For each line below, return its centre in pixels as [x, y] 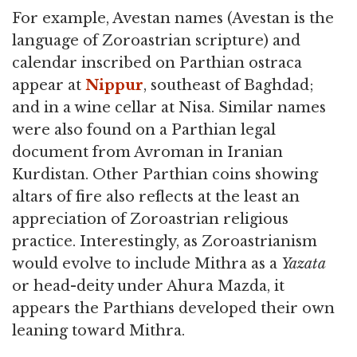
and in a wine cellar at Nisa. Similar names [169, 107]
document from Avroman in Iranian [147, 152]
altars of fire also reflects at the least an [156, 196]
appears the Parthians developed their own [173, 308]
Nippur [114, 85]
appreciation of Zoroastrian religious [150, 219]
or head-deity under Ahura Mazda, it [148, 286]
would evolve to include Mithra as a [147, 263]
